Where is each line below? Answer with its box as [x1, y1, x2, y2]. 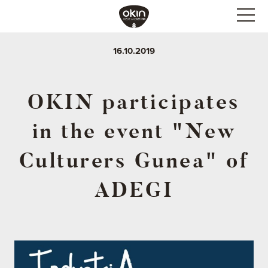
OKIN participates [28, 88, 240, 116]
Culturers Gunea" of [19, 147, 249, 175]
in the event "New [32, 117, 236, 145]
